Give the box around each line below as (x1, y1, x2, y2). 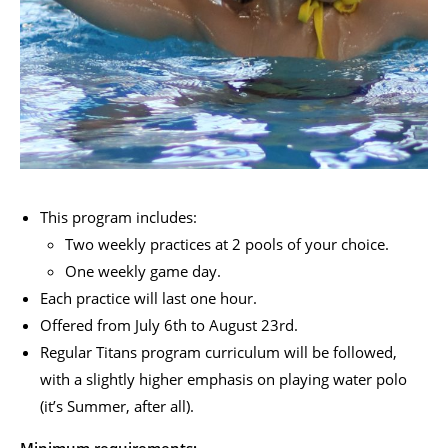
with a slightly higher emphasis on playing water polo (40, 368, 407, 389)
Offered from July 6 (40, 314, 173, 335)
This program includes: (40, 206, 197, 227)
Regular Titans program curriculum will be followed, (40, 341, 397, 362)
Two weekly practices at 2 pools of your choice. (65, 233, 389, 254)
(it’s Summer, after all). (40, 395, 194, 416)
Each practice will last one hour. (40, 287, 257, 308)
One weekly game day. (65, 260, 221, 281)
